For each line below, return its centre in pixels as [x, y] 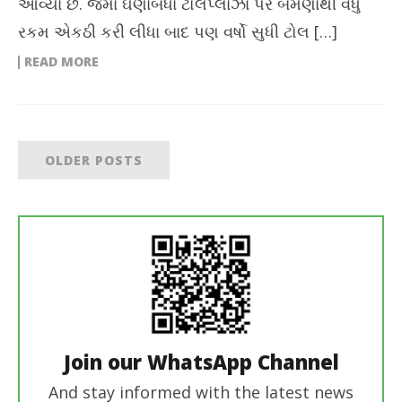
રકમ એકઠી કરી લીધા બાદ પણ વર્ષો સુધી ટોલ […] [178, 31]
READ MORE [61, 61]
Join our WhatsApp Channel [201, 361]
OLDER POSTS [94, 160]
